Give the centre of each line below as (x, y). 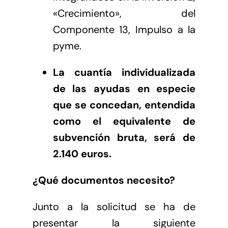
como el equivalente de (124, 121)
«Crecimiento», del (124, 13)
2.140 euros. (82, 153)
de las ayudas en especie (124, 88)
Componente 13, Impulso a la (124, 29)
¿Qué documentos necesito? (104, 180)
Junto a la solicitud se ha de (114, 206)
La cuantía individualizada (124, 72)
